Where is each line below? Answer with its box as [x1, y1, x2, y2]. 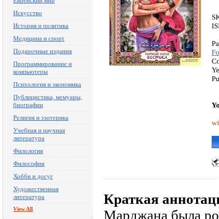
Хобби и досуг [13, 173, 53, 180]
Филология [13, 147, 43, 154]
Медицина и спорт [13, 35, 65, 42]
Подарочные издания [13, 47, 72, 55]
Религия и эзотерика [13, 114, 68, 121]
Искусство [13, 9, 42, 17]
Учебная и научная [13, 127, 65, 134]
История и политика [13, 22, 68, 29]
